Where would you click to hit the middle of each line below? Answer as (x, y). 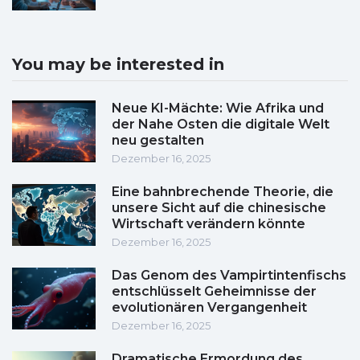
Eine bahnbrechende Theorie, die (223, 192)
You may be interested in (118, 65)
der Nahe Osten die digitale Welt (221, 125)
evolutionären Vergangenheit (209, 308)
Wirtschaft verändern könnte (209, 224)
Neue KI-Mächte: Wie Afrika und (218, 108)
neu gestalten (158, 141)
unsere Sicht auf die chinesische (219, 208)
